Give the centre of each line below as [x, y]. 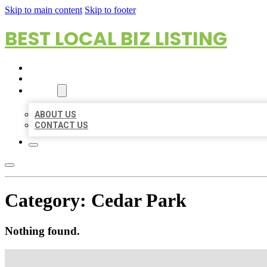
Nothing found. [42, 231]
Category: [48, 201]
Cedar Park [139, 201]
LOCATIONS [52, 79]
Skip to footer [110, 10]
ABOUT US [55, 114]
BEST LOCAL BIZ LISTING [116, 38]
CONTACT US [61, 125]
